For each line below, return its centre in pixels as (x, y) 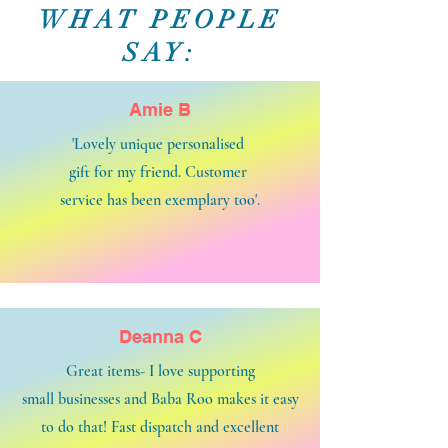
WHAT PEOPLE (160, 19)
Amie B (160, 109)
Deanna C (160, 336)
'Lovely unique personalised (160, 144)
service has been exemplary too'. (160, 200)
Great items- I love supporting (160, 371)
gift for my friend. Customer (160, 172)
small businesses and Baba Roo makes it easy (160, 399)
